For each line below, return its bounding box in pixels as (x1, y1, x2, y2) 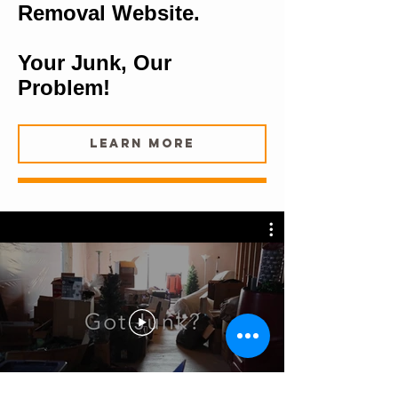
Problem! (18, 76, 110, 100)
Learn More (90, 135, 195, 151)
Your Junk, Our (18, 51, 171, 76)
